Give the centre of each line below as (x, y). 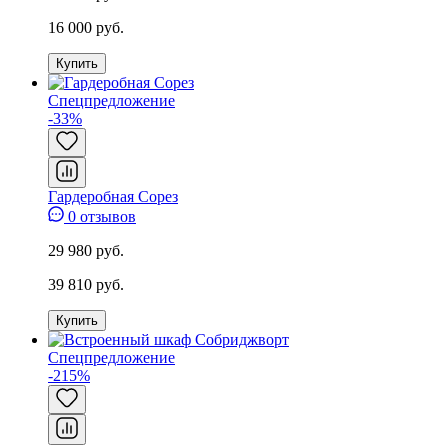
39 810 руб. (86, 284)
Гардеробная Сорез (113, 196)
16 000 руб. (86, 27)
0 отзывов (100, 216)
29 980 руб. (86, 250)
